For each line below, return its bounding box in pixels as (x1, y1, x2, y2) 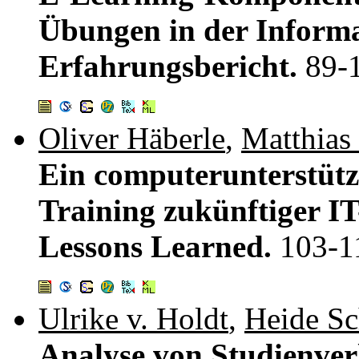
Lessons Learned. (38, 228, 280, 264)
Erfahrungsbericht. (38, 48, 305, 83)
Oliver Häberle (38, 120, 225, 155)
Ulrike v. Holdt (38, 301, 228, 336)
